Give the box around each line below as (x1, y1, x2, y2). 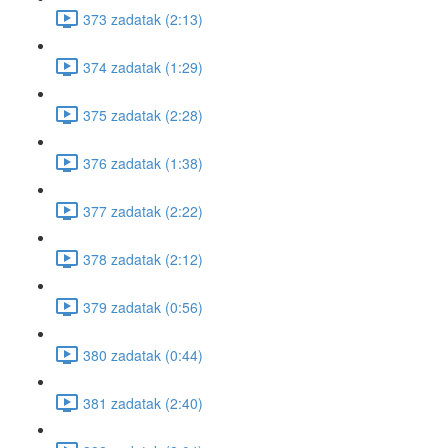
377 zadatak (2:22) (83, 200, 203, 221)
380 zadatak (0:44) (83, 344, 203, 365)
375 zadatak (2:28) (83, 104, 203, 125)
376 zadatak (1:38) (83, 152, 203, 173)
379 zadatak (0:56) (83, 296, 203, 317)
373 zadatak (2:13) (83, 8, 203, 29)
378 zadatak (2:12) (83, 248, 203, 269)
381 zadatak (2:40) (83, 392, 203, 413)
